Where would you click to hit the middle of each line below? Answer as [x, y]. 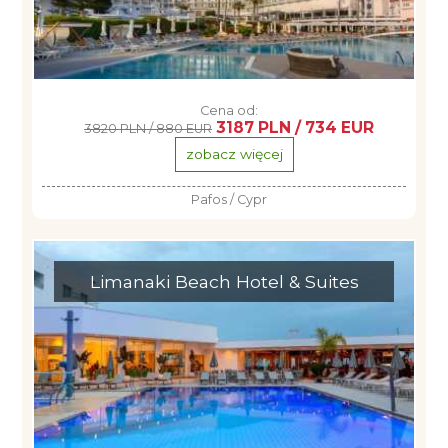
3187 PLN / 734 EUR [295, 127]
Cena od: [229, 110]
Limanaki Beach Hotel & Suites [224, 281]
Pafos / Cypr [229, 199]
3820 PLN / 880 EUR [148, 128]
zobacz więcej [234, 154]
